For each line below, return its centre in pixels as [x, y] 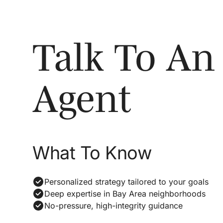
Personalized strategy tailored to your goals [126, 181]
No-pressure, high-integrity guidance [113, 205]
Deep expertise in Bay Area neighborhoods [125, 193]
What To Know [92, 153]
